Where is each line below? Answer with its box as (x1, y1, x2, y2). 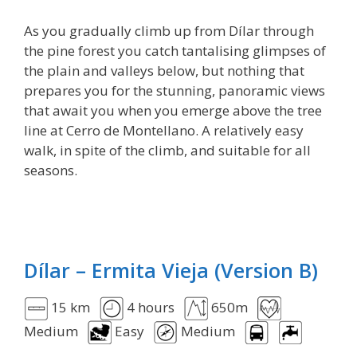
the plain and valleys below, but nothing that (24, 61, 304, 80)
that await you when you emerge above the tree (24, 100, 322, 120)
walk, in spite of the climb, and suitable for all (24, 140, 311, 159)
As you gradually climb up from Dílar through (24, 21, 314, 40)
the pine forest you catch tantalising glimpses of (24, 41, 326, 60)
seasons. (24, 160, 77, 179)
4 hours (124, 297, 184, 316)
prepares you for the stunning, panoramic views (24, 80, 325, 100)
